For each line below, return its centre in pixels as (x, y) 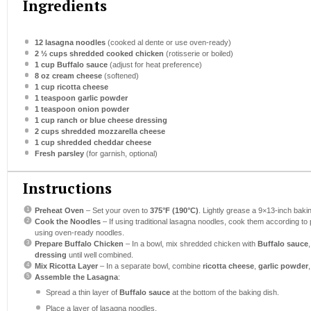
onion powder (102, 109)
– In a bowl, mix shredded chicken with (190, 243)
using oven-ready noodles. (79, 232)
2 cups (47, 132)
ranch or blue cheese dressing (111, 120)
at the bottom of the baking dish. (225, 293)
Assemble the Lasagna (76, 277)
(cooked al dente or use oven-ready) (168, 43)
